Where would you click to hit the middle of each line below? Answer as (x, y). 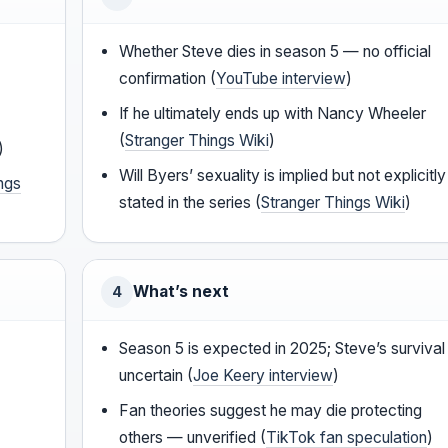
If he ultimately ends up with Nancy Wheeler (273, 114)
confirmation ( (168, 79)
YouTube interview (281, 79)
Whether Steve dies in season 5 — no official (275, 52)
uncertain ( (156, 376)
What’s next (181, 292)
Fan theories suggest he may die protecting (271, 411)
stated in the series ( (190, 203)
